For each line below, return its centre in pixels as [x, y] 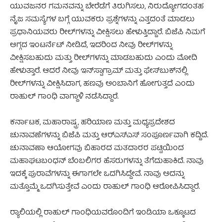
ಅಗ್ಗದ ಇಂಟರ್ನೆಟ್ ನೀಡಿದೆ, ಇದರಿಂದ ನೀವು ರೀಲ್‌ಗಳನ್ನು [91, 45]
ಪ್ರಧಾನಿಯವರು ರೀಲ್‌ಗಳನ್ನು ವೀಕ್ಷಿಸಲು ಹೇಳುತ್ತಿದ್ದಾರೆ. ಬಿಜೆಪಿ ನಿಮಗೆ [108, 32]
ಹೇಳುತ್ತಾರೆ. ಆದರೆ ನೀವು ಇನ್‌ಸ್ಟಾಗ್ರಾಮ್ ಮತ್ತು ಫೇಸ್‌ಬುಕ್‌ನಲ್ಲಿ [99, 71]
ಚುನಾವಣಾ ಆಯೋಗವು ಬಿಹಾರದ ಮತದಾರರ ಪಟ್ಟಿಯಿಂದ [97, 148]
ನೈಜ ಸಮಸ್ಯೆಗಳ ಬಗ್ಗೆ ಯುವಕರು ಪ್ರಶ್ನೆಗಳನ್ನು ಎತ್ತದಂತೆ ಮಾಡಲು [102, 20]
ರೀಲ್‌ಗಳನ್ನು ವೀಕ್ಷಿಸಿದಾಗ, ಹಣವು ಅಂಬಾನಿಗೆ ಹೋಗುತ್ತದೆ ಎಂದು [102, 84]
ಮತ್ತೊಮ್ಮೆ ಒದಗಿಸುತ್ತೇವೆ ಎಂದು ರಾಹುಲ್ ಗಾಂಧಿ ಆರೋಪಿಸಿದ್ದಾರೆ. [105, 187]
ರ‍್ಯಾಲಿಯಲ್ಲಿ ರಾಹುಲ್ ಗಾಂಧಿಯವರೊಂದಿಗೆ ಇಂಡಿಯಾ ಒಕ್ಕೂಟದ [103, 213]
